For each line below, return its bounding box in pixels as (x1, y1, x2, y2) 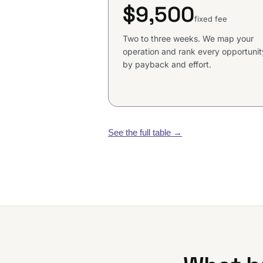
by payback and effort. (123, 59, 211, 70)
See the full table (108, 127, 173, 138)
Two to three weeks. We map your (123, 33, 254, 44)
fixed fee (194, 14, 227, 24)
